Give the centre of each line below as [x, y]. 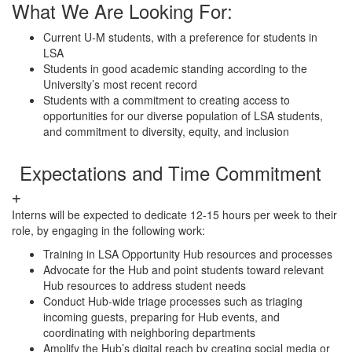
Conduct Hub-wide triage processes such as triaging [173, 301]
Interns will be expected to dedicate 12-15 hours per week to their [174, 214]
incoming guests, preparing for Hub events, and [161, 317]
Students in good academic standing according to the [175, 68]
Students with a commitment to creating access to [167, 100]
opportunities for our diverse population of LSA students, [183, 115]
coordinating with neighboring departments [149, 332]
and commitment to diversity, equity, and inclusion [166, 131]
